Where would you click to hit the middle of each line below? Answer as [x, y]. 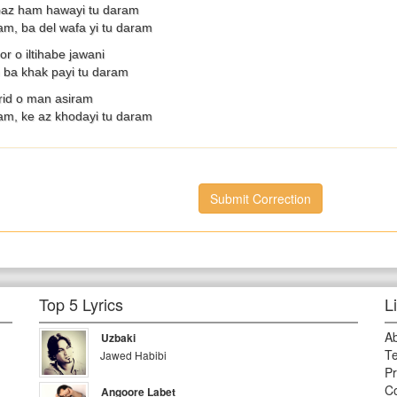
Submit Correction [261, 198]
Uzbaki [119, 338]
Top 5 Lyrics [82, 304]
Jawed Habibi [134, 355]
